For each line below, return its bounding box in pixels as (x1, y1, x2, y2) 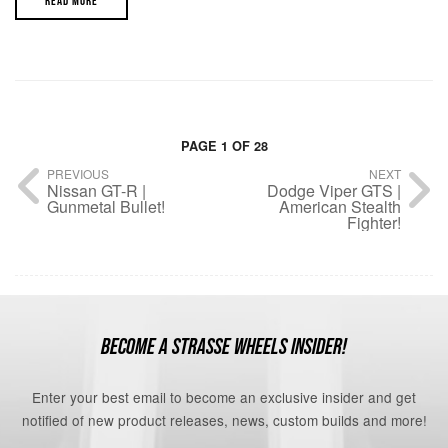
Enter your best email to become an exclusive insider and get (32, 387, 416, 408)
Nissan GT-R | (47, 178, 146, 202)
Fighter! (347, 210, 401, 234)
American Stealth (279, 194, 401, 218)
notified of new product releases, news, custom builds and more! (21, 410, 427, 431)
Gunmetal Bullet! (47, 194, 165, 218)
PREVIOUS (47, 164, 109, 182)
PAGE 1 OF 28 (180, 136, 268, 155)
